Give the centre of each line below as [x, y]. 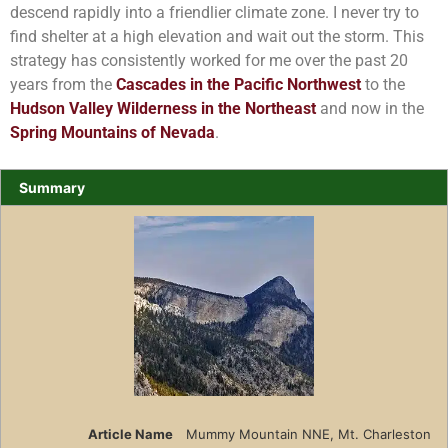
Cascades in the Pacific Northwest [238, 84]
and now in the [370, 108]
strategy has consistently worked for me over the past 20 [209, 60]
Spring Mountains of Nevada [112, 132]
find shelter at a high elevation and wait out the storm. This [217, 36]
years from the [63, 84]
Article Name [130, 433]
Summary [51, 188]
